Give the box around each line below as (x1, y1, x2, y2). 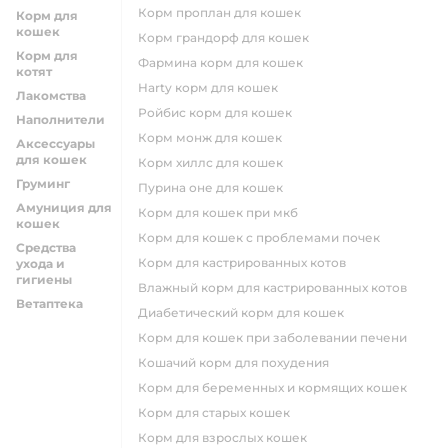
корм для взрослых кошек (147, 430, 307, 445)
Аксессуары (16, 136, 95, 151)
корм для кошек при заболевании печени (147, 330, 407, 345)
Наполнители (16, 112, 105, 127)
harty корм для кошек (148, 80, 278, 95)
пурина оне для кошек (148, 180, 283, 195)
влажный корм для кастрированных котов (147, 280, 407, 295)
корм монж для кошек (147, 130, 282, 145)
